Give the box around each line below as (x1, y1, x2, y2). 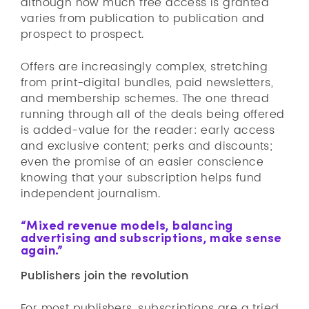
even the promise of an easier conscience (21, 153, 263, 171)
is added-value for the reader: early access (21, 121, 275, 139)
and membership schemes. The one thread (21, 90, 270, 108)
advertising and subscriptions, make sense (21, 228, 282, 246)
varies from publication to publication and (21, 10, 265, 28)
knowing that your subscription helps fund (21, 169, 262, 187)
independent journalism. (21, 185, 161, 203)
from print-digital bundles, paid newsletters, (21, 74, 273, 92)
